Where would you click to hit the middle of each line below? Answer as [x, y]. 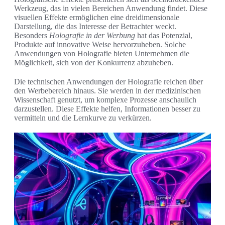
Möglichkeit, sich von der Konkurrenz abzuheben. [94, 63]
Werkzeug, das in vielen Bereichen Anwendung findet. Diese [111, 9]
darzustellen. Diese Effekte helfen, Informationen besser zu [107, 109]
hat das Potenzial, [164, 36]
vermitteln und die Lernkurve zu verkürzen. [83, 118]
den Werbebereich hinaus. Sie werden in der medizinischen [107, 91]
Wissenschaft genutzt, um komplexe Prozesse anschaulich [105, 100]
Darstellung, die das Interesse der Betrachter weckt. [95, 27]
